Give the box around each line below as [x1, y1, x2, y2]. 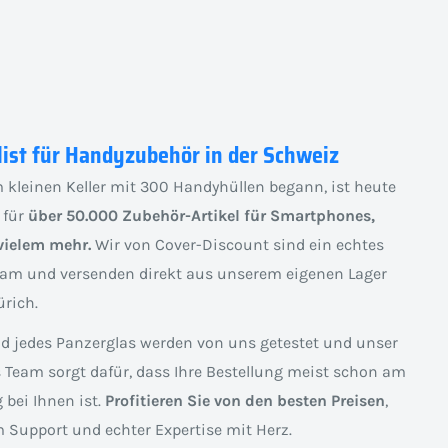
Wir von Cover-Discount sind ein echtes [90, 235, 384, 255]
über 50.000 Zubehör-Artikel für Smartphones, [27, 206, 375, 226]
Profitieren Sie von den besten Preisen [104, 391, 385, 411]
